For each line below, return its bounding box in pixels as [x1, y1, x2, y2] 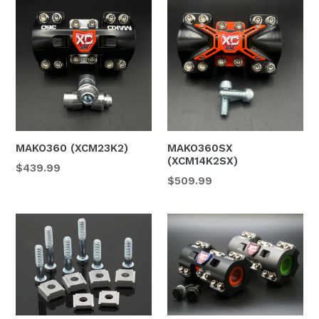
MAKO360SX [167, 141, 233, 155]
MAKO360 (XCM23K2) [16, 141, 128, 155]
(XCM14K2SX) [167, 154, 238, 167]
